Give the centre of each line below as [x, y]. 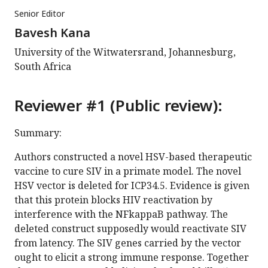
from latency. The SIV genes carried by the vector [128, 243]
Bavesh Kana [52, 33]
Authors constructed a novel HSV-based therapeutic [133, 157]
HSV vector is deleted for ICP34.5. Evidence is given [132, 186]
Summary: [38, 133]
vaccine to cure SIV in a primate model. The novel [128, 171]
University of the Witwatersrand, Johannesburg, [125, 52]
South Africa [43, 67]
